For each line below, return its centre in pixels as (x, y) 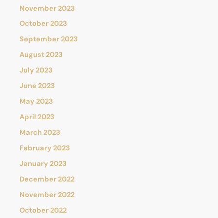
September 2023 (49, 39)
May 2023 (36, 102)
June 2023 (37, 86)
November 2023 (47, 8)
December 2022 (47, 179)
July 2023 (36, 71)
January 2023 (43, 163)
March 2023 (40, 133)
